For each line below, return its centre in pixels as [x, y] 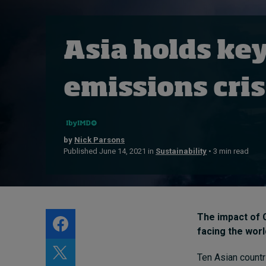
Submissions [73, 68]
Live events [77, 18]
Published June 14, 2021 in [110, 151]
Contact [61, 83]
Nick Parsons [99, 140]
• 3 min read [228, 151]
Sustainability [181, 151]
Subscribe [67, 40]
